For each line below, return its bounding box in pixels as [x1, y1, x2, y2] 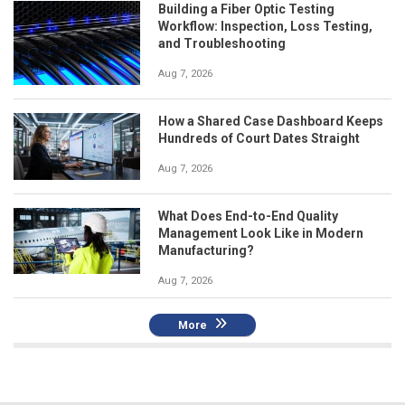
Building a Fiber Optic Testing [158, 2, 334, 16]
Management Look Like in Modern [158, 225, 363, 240]
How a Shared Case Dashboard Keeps [158, 114, 383, 129]
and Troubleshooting [158, 36, 286, 51]
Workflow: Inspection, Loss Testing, [158, 19, 372, 33]
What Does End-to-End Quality [158, 208, 338, 223]
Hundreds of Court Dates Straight [158, 131, 360, 146]
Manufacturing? [158, 242, 254, 258]
